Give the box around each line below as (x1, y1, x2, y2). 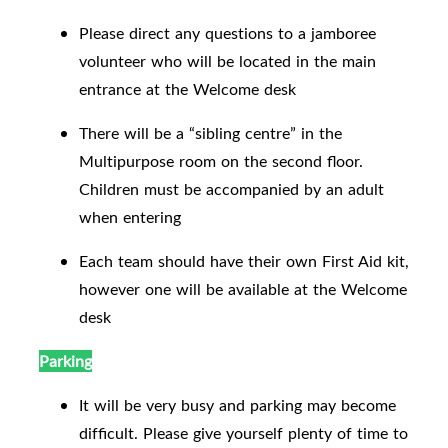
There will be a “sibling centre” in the (79, 122, 342, 145)
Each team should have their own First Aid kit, (79, 250, 409, 273)
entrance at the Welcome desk (79, 78, 296, 101)
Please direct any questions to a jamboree (79, 22, 376, 45)
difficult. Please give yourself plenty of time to (79, 422, 408, 445)
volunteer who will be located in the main (79, 50, 376, 73)
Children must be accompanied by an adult (79, 178, 384, 201)
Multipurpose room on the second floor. (79, 150, 363, 173)
